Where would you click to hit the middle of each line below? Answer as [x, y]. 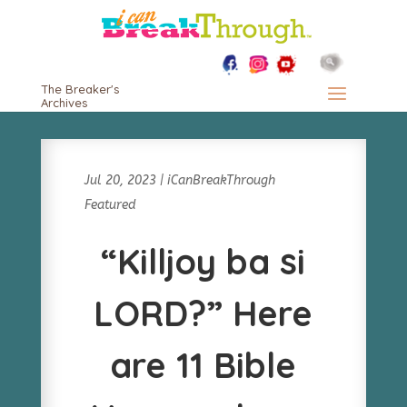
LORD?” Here [203, 313]
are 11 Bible [203, 365]
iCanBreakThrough [221, 180]
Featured [110, 205]
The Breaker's [79, 89]
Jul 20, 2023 [120, 180]
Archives [64, 103]
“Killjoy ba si [203, 262]
